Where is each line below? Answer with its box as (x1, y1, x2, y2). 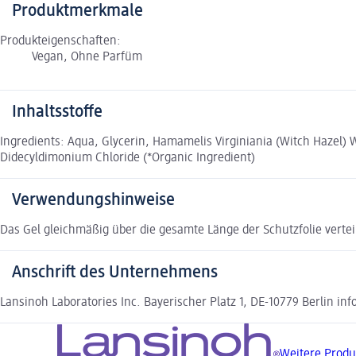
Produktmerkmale (12, 2, 143, 20)
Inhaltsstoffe (12, 103, 103, 121)
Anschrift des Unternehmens (12, 263, 218, 281)
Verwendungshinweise (12, 191, 175, 209)
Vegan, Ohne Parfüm (32, 50, 142, 64)
